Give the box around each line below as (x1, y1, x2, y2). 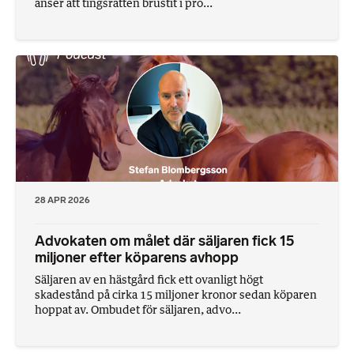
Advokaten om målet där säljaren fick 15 (35, 232, 294, 250)
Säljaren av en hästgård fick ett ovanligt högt (35, 272, 263, 286)
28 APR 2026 (35, 194, 90, 205)
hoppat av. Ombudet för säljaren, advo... (35, 302, 241, 316)
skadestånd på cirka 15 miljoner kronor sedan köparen (35, 287, 317, 301)
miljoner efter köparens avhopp (35, 248, 239, 266)
